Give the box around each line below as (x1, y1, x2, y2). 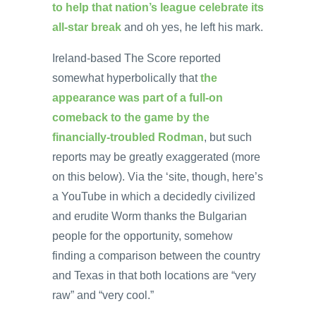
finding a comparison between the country (52, 249, 260, 262)
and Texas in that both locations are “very (52, 269, 256, 281)
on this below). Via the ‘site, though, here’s (52, 170, 263, 183)
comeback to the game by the (52, 111, 209, 123)
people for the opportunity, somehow (52, 229, 233, 242)
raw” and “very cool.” (52, 288, 154, 301)
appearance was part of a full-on (52, 91, 223, 104)
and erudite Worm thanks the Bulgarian (52, 209, 247, 222)
